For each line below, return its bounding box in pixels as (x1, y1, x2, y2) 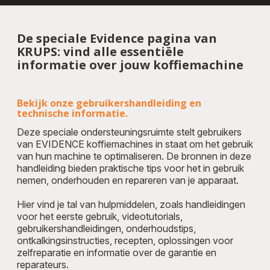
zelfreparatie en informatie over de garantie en (17, 246, 216, 259)
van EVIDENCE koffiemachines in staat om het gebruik (17, 137, 253, 150)
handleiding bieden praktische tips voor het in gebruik (17, 162, 244, 174)
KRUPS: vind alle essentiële (17, 43, 184, 60)
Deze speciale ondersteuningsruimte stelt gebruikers (17, 125, 242, 138)
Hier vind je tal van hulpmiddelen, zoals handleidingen (17, 198, 245, 210)
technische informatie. (17, 106, 128, 120)
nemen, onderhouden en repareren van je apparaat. (17, 174, 239, 186)
